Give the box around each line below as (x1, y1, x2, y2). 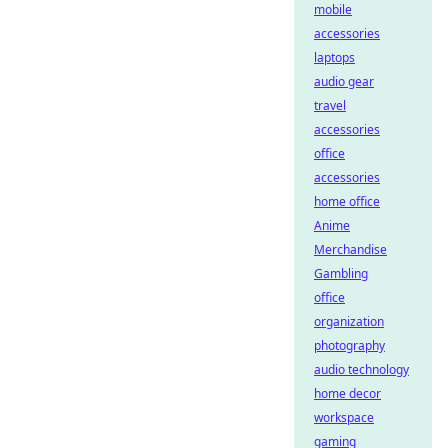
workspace (314, 409, 374, 426)
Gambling (314, 265, 368, 282)
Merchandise (314, 241, 387, 258)
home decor (314, 385, 381, 402)
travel (314, 97, 346, 114)
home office (314, 193, 380, 210)
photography (314, 337, 385, 354)
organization (314, 313, 384, 330)
